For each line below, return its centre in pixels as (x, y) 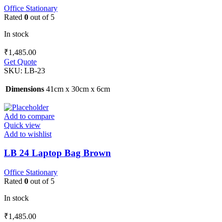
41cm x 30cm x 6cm (78, 89)
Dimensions (25, 89)
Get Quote (20, 61)
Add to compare (29, 116)
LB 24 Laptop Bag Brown (57, 153)
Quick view (22, 125)
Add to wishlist (28, 134)
